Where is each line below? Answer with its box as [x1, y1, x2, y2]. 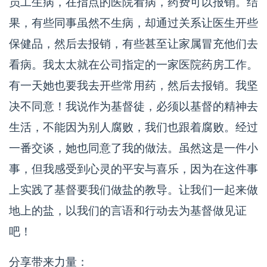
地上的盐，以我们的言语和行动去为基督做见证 [9, 204, 247, 217]
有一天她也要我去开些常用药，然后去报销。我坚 [9, 79, 258, 92]
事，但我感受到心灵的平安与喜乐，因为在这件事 [9, 163, 258, 175]
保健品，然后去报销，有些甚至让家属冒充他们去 [9, 38, 258, 50]
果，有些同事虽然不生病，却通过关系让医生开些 [9, 17, 258, 29]
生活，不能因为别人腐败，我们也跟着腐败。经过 [9, 121, 258, 133]
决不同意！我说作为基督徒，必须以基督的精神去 [9, 100, 258, 113]
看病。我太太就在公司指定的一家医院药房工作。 [9, 58, 258, 71]
